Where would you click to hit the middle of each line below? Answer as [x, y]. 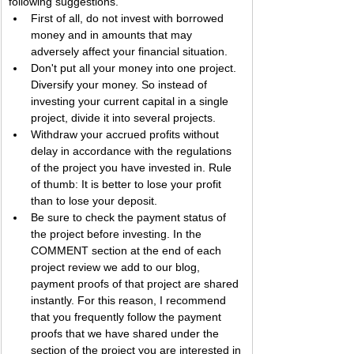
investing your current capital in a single [131, 101]
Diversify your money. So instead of [121, 84]
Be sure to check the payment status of [130, 217]
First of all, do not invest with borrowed [129, 18]
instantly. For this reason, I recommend [130, 300]
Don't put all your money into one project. [135, 68]
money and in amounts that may [113, 34]
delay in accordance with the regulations [133, 151]
